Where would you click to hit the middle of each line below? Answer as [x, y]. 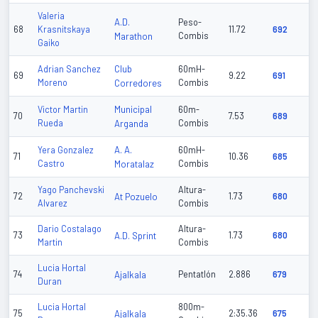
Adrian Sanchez [69, 69]
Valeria [51, 16]
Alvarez [53, 203]
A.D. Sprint [135, 236]
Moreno [53, 83]
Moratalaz [134, 164]
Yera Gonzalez [66, 150]
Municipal [133, 110]
